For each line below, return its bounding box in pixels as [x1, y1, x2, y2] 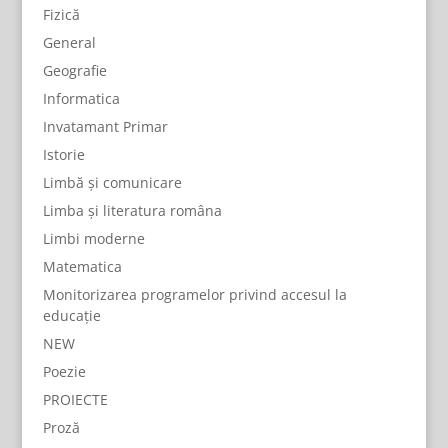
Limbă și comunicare [42, 173, 182, 192]
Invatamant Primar [42, 117, 168, 136]
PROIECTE [42, 390, 108, 409]
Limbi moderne [42, 229, 145, 248]
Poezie [42, 362, 86, 381]
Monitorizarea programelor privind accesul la [42, 285, 347, 304]
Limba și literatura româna [42, 201, 222, 220]
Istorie [42, 145, 85, 164]
